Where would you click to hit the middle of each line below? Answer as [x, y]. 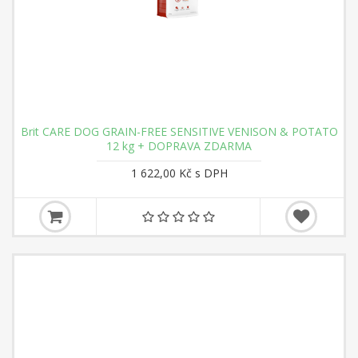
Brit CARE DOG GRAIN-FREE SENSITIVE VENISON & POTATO [179, 131]
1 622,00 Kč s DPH [179, 173]
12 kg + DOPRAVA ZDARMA [179, 146]
